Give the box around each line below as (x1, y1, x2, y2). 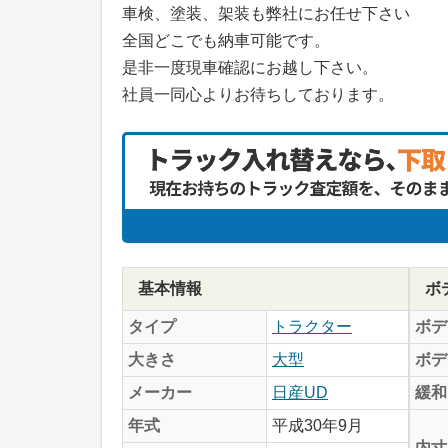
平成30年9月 (272, 416, 363, 434)
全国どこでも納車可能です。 (122, 31, 330, 49)
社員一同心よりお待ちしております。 (122, 85, 394, 103)
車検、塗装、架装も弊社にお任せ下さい (122, 4, 410, 22)
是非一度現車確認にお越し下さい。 (122, 58, 378, 76)
